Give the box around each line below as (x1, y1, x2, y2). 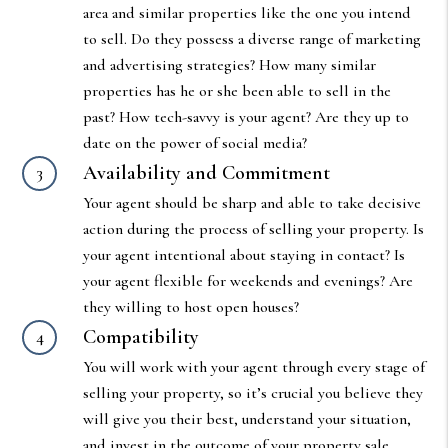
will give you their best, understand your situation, (82, 408, 411, 429)
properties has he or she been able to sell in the (82, 80, 391, 101)
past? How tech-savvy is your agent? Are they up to (82, 106, 409, 127)
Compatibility (82, 324, 199, 349)
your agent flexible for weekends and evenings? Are (82, 270, 413, 291)
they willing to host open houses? (82, 296, 299, 317)
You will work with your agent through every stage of (82, 356, 425, 377)
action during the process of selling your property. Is (82, 218, 424, 239)
